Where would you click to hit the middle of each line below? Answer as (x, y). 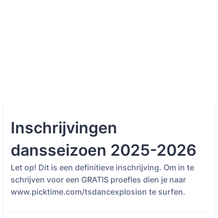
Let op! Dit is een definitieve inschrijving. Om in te (102, 167)
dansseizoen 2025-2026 (104, 150)
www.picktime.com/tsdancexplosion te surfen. (98, 192)
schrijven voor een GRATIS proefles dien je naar (98, 180)
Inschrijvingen (64, 128)
